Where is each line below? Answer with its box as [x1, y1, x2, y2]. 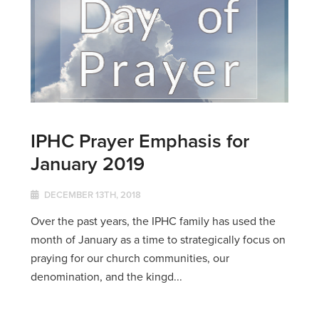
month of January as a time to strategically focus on [30, 231, 286, 248]
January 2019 [30, 149, 145, 177]
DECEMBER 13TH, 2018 [41, 187, 141, 202]
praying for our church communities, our [30, 249, 229, 266]
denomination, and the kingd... [30, 268, 182, 285]
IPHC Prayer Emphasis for [30, 126, 249, 155]
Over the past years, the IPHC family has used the [30, 212, 276, 229]
